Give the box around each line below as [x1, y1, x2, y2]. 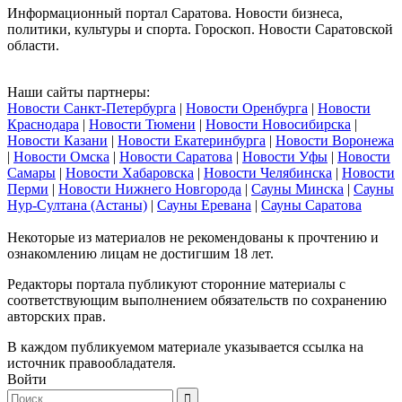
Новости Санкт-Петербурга [7, 100, 176, 116]
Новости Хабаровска [66, 164, 194, 180]
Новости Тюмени [89, 116, 196, 132]
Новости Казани [7, 132, 108, 148]
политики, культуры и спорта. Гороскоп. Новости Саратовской [7, 21, 393, 37]
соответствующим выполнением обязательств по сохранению [7, 292, 387, 308]
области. [7, 37, 59, 53]
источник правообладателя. [7, 354, 176, 371]
